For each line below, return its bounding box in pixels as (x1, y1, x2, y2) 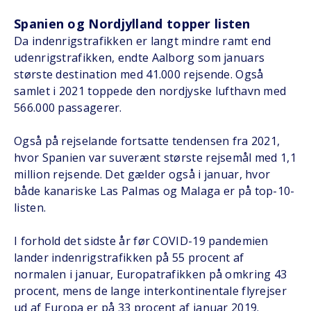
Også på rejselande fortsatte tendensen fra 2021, (14, 133, 280, 149)
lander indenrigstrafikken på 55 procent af (14, 250, 244, 265)
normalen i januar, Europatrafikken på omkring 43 (14, 267, 287, 282)
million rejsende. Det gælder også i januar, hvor (14, 167, 271, 182)
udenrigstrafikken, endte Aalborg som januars (14, 50, 265, 65)
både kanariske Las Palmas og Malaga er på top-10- (14, 183, 295, 199)
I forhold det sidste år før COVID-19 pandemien (14, 233, 269, 249)
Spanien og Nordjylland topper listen (14, 15, 251, 32)
